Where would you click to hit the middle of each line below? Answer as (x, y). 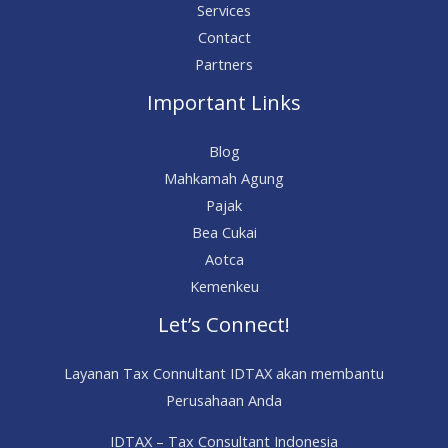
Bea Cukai (224, 231)
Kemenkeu (224, 285)
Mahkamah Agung (224, 177)
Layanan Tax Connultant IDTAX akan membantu (224, 372)
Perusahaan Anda (224, 399)
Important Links (224, 102)
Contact (224, 36)
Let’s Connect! (224, 324)
